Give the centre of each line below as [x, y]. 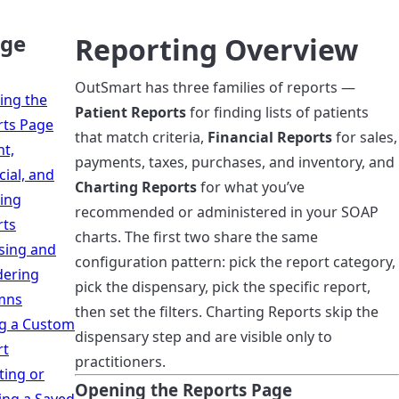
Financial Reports [270, 137]
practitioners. [120, 362]
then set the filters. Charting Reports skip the [227, 312]
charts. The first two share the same [196, 237]
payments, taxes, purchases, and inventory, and [235, 162]
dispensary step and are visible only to [204, 337]
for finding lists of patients [277, 112]
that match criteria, [141, 137]
